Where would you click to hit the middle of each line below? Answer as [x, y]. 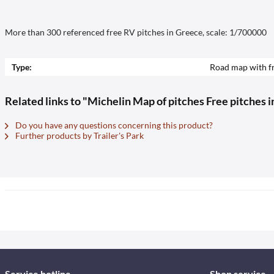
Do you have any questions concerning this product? [113, 125]
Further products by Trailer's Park [79, 135]
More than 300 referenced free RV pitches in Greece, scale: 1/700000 [136, 32]
